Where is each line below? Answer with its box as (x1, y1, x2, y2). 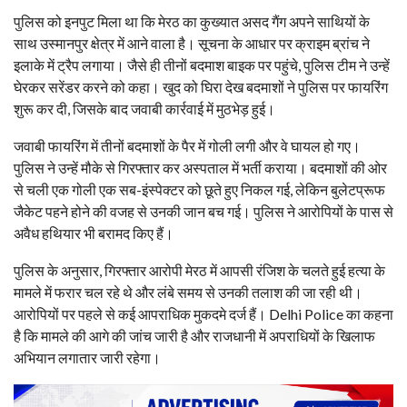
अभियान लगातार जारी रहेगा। (14, 349, 161, 367)
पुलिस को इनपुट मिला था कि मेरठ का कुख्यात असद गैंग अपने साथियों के (14, 13, 370, 31)
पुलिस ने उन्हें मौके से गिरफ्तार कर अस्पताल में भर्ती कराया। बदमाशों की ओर (14, 159, 387, 177)
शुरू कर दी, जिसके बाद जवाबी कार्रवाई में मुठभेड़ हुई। (14, 100, 275, 118)
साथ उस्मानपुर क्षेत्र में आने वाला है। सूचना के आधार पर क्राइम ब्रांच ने (14, 35, 370, 53)
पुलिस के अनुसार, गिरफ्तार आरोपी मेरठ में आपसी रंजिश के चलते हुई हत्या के (14, 262, 385, 280)
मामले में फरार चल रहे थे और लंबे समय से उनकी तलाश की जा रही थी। (14, 283, 362, 302)
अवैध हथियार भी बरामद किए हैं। (14, 224, 174, 243)
